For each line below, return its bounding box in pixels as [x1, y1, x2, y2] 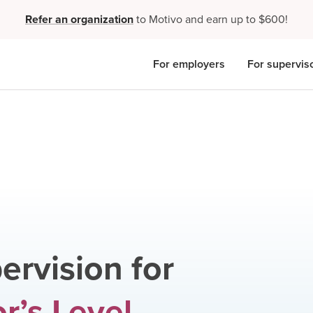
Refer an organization [25, 11, 133, 27]
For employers [153, 56, 225, 72]
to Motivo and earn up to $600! [136, 11, 288, 27]
